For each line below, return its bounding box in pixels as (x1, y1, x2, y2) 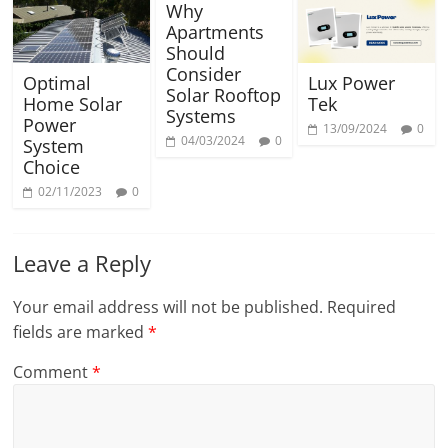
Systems (165, 104, 236, 129)
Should (165, 41, 225, 66)
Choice (23, 155, 81, 180)
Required (327, 296, 397, 319)
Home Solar (23, 92, 123, 117)
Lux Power (307, 71, 395, 96)
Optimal (23, 71, 92, 96)
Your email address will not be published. (13, 296, 324, 319)
